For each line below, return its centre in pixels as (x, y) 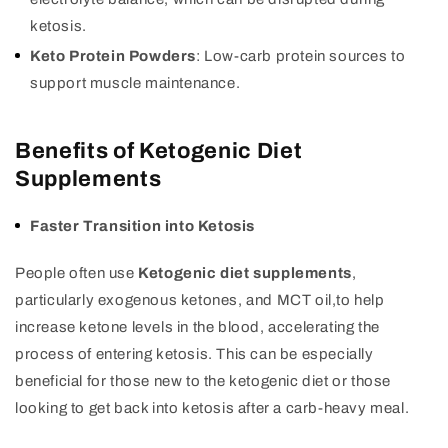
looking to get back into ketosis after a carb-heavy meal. (212, 408)
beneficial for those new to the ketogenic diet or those (203, 381)
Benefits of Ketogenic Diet (159, 151)
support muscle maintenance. (135, 83)
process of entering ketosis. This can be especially (194, 354)
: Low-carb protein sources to (301, 56)
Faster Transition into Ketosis (142, 226)
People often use (77, 273)
